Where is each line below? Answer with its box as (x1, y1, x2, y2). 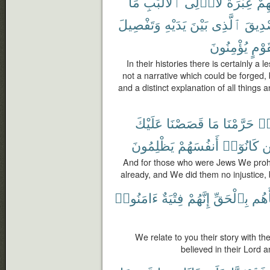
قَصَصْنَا (166, 113, 204, 132)
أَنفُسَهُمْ (178, 136, 219, 154)
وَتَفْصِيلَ (118, 14, 161, 33)
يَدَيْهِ (165, 14, 186, 33)
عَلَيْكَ (135, 113, 163, 132)
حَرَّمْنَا (223, 113, 254, 132)
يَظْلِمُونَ (131, 136, 174, 154)
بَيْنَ (190, 14, 208, 33)
